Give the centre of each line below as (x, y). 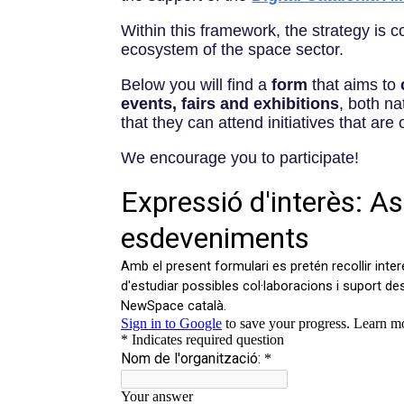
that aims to (357, 84)
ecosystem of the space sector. (233, 49)
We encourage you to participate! (240, 157)
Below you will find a (197, 84)
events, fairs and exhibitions (230, 103)
